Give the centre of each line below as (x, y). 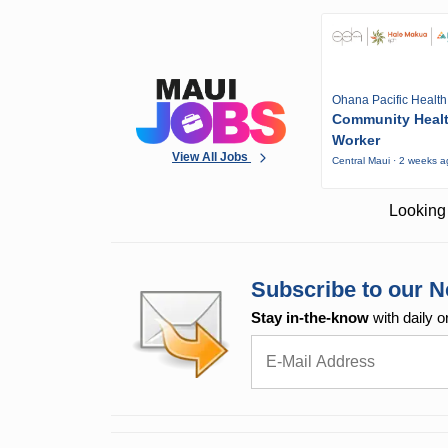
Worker (356, 140)
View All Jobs (212, 156)
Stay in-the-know (310, 318)
